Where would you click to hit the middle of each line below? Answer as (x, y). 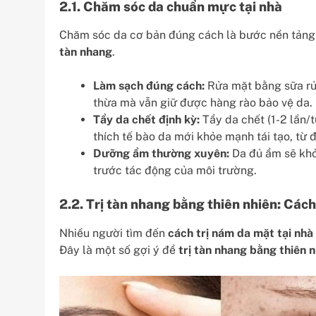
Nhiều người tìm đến (114, 233)
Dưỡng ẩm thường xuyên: (161, 154)
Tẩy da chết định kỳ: (146, 120)
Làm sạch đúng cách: (149, 86)
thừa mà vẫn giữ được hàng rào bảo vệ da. (203, 103)
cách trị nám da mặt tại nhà (241, 233)
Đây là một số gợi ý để (119, 250)
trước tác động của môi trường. (175, 171)
